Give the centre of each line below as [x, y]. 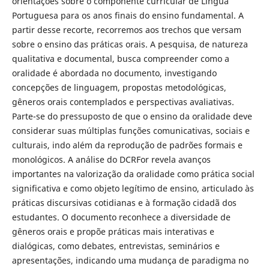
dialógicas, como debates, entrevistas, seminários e [116, 246]
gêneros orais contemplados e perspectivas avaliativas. [123, 102]
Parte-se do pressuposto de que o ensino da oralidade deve [132, 116]
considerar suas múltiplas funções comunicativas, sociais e [131, 131]
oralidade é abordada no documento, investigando [114, 73]
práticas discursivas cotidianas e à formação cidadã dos [124, 203]
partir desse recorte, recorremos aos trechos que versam [126, 30]
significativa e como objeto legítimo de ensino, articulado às [133, 189]
